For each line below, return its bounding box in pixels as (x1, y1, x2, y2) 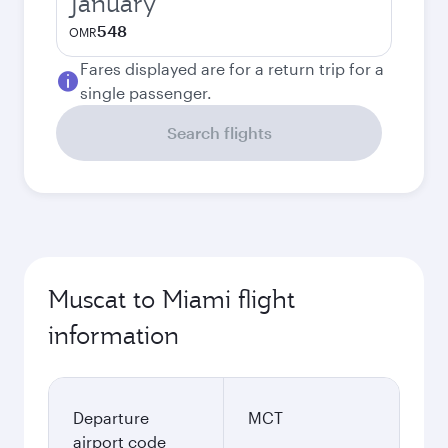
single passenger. (80, 83, 212, 102)
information (48, 319, 179, 351)
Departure (73, 408, 149, 427)
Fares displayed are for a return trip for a (80, 59, 384, 78)
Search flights (166, 123, 272, 142)
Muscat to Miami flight (48, 283, 295, 315)
